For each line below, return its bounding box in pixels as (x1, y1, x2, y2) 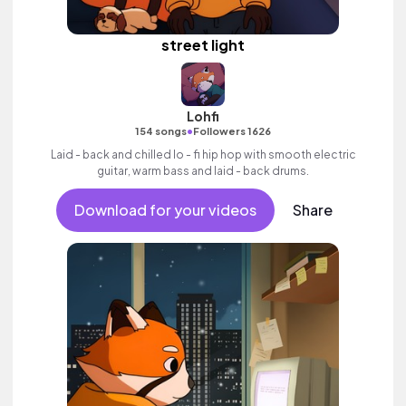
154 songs (135, 125, 187, 137)
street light (161, 35, 245, 54)
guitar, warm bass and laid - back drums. (97, 164, 309, 178)
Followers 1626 (193, 125, 271, 137)
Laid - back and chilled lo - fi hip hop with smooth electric (50, 148, 356, 161)
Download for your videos (73, 200, 256, 219)
